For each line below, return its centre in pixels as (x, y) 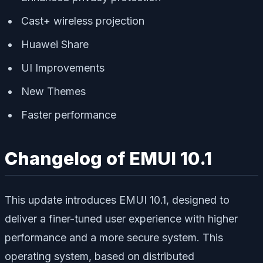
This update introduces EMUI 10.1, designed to (117, 200)
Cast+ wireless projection (83, 21)
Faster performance (69, 115)
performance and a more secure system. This (114, 237)
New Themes (53, 92)
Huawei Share (55, 45)
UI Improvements (63, 68)
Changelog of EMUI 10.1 (108, 159)
